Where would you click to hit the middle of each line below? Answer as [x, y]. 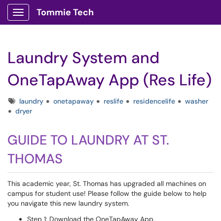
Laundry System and [83, 58]
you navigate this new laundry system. [68, 203]
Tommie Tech [65, 12]
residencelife [154, 101]
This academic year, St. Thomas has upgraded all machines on [107, 184]
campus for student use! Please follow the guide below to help [107, 193]
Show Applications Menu [57, 20]
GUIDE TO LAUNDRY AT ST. [88, 140]
